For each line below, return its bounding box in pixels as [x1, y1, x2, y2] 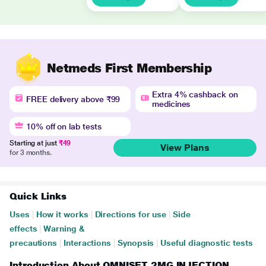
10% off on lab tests [26, 122, 102, 131]
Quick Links [9, 191, 67, 202]
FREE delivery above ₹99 [26, 94, 121, 104]
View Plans [160, 142, 210, 153]
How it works [36, 210, 88, 219]
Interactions [64, 238, 112, 248]
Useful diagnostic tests [160, 238, 253, 248]
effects [9, 224, 37, 233]
